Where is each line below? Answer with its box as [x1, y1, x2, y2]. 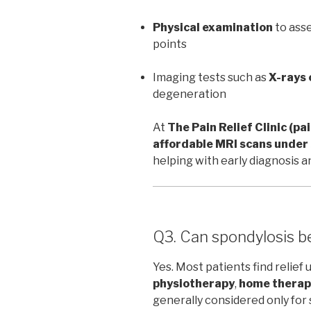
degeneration [153, 87, 226, 101]
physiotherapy [153, 276, 235, 290]
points [153, 37, 187, 51]
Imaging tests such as [153, 71, 269, 85]
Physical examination [153, 21, 273, 35]
